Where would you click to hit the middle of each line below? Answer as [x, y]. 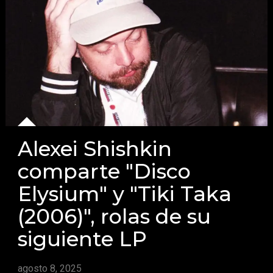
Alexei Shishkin [95, 149]
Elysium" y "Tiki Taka [125, 194]
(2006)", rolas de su [115, 216]
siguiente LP [83, 239]
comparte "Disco [105, 171]
